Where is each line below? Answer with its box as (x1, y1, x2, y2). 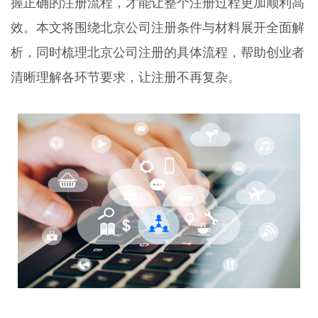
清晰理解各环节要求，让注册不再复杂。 (10, 70, 241, 84)
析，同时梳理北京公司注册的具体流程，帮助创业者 (10, 45, 305, 60)
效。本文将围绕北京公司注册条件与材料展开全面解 (10, 20, 305, 35)
